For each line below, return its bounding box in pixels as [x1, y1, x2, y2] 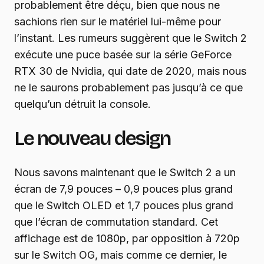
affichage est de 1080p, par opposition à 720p [14, 232, 240, 245]
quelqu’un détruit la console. [14, 98, 151, 111]
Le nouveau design [14, 126, 171, 151]
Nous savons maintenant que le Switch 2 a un [14, 166, 236, 179]
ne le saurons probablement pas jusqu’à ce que [14, 81, 243, 94]
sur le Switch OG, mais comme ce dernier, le [14, 249, 227, 262]
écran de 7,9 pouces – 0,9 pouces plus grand [14, 183, 233, 196]
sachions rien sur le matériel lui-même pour [14, 15, 221, 28]
